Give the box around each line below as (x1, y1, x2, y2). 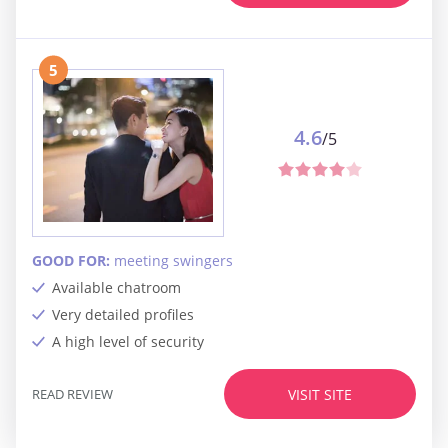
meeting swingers (114, 251, 233, 271)
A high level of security (52, 332, 204, 352)
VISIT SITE (288, 384, 352, 404)
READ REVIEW (32, 384, 113, 403)
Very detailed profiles (52, 305, 194, 325)
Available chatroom (52, 278, 181, 298)
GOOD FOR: (32, 251, 114, 271)
